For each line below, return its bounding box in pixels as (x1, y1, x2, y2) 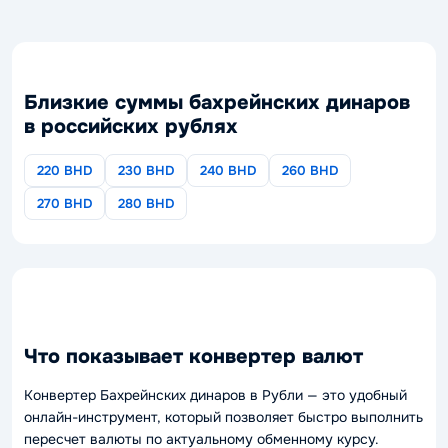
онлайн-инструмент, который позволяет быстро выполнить (24, 407, 423, 426)
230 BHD (118, 161, 174, 179)
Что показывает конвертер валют (24, 343, 363, 369)
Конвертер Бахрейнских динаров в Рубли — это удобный (24, 385, 407, 404)
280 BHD (118, 194, 174, 212)
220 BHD (37, 161, 92, 179)
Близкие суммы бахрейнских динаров (24, 89, 410, 115)
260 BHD (282, 161, 338, 179)
